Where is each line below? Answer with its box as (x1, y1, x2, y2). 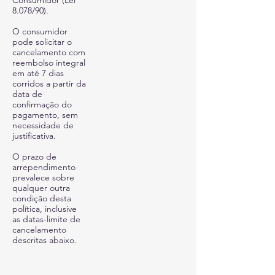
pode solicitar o (12, 36, 72, 47)
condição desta (12, 193, 71, 204)
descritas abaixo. (12, 234, 77, 246)
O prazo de (12, 151, 56, 162)
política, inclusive (12, 203, 77, 214)
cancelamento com (12, 47, 85, 58)
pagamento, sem (12, 109, 78, 120)
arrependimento (12, 161, 76, 172)
